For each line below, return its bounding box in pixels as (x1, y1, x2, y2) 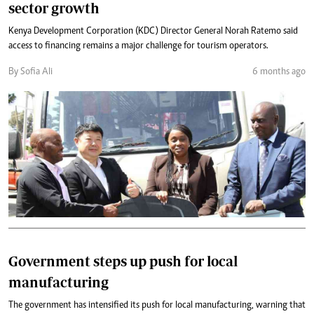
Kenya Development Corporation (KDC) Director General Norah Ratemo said (8, 27, 298, 36)
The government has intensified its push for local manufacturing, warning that (8, 301, 306, 310)
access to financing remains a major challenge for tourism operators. (8, 41, 268, 51)
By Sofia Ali (8, 67, 53, 77)
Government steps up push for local (8, 253, 238, 269)
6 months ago (252, 67, 306, 77)
